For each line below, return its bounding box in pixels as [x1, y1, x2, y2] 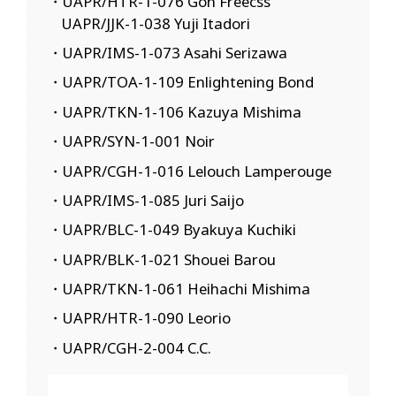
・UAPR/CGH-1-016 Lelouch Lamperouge [47, 160, 331, 181]
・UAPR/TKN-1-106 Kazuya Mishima [47, 101, 301, 122]
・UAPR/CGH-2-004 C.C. [47, 337, 211, 358]
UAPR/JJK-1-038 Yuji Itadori [62, 12, 251, 34]
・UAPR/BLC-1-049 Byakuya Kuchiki [47, 219, 296, 240]
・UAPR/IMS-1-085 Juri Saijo [47, 189, 244, 210]
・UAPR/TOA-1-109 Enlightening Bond [47, 72, 314, 93]
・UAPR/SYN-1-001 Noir [47, 131, 215, 152]
